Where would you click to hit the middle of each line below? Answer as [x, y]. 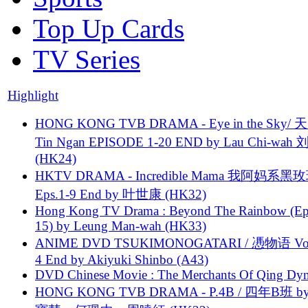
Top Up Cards [109, 28]
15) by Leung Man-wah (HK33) [121, 225]
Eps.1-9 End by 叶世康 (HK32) [121, 194]
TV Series [87, 59]
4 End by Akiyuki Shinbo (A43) [122, 259]
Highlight [33, 95]
